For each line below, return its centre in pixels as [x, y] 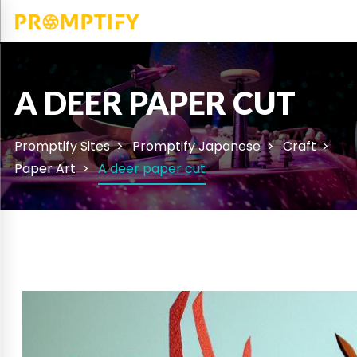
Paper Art [45, 168]
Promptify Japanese [197, 146]
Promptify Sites [63, 146]
